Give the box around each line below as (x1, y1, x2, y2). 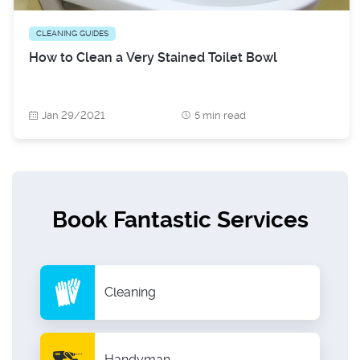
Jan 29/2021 (42, 109, 104, 122)
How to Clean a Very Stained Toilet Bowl (29, 49, 277, 65)
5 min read (194, 109, 246, 122)
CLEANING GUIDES (36, 28, 108, 38)
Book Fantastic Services (51, 207, 309, 234)
